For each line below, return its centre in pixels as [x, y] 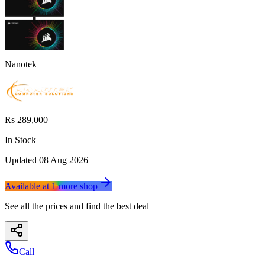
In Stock [20, 140]
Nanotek [21, 64]
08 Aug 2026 [64, 160]
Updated [22, 160]
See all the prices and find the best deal [77, 206]
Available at [28, 186]
